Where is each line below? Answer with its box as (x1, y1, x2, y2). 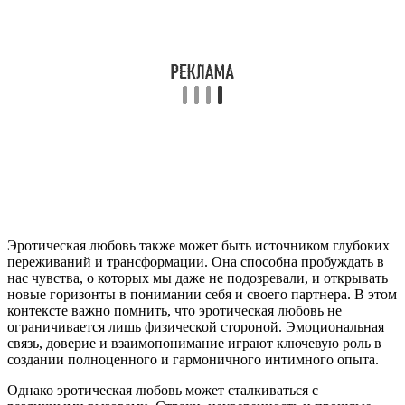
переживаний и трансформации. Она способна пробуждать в (7, 254, 384, 270)
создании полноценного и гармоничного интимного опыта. (7, 352, 379, 368)
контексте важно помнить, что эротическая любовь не (7, 303, 342, 319)
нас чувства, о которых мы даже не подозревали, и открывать (7, 270, 388, 287)
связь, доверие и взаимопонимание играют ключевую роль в (7, 335, 381, 352)
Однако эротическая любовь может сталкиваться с (7, 382, 318, 399)
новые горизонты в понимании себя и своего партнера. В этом (7, 287, 397, 303)
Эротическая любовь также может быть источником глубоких (7, 238, 390, 254)
